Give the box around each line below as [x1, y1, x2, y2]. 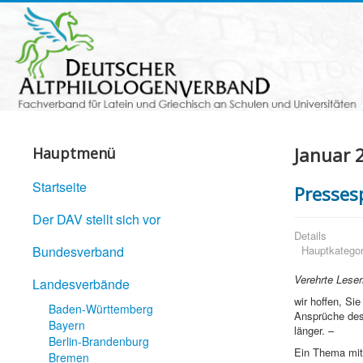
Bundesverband [32, 242, 124, 262]
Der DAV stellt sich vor [32, 210, 160, 229]
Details [293, 228, 327, 244]
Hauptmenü [32, 143, 116, 164]
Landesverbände [32, 275, 130, 294]
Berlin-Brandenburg [49, 333, 149, 350]
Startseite [32, 177, 87, 197]
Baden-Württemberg [49, 301, 153, 318]
